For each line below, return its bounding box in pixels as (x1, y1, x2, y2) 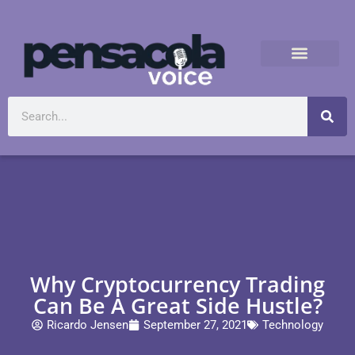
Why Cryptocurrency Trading (30, 269, 325, 299)
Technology (262, 317, 323, 332)
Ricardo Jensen (47, 317, 128, 332)
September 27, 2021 (143, 317, 247, 332)
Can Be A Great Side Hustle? (32, 290, 323, 320)
